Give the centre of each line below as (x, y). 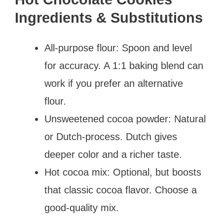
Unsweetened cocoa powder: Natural (125, 119)
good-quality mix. (82, 207)
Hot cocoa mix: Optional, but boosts (123, 172)
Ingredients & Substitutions (109, 18)
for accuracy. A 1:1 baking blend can (124, 65)
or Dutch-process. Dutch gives (111, 136)
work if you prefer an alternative (114, 83)
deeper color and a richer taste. (113, 154)
